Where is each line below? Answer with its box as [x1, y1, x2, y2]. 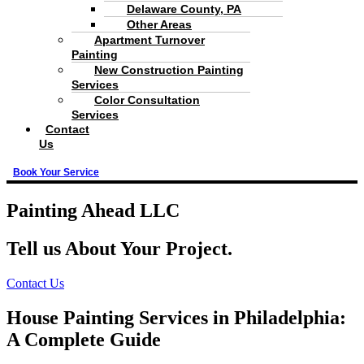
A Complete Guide [6, 329, 161, 350]
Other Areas [127, 18, 192, 32]
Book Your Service [13, 167, 99, 179]
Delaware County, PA [127, 2, 241, 16]
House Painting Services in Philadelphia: [6, 307, 346, 328]
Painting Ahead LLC [6, 200, 180, 222]
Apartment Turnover [94, 33, 205, 47]
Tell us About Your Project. [6, 238, 232, 260]
